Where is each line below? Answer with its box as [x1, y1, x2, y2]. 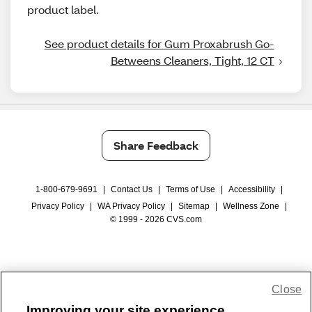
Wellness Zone [222, 201, 279, 211]
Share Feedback [114, 138, 198, 153]
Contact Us [110, 185, 153, 194]
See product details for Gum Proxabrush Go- [44, 36, 274, 51]
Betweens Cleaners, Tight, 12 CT [110, 53, 274, 68]
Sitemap [178, 201, 210, 211]
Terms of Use [165, 185, 215, 194]
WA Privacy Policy [97, 201, 165, 211]
